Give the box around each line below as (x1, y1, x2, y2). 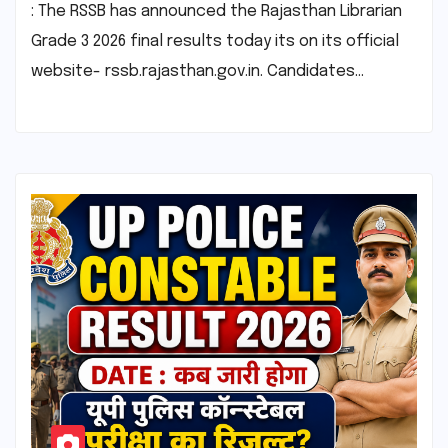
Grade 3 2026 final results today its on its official (31, 32, 399, 50)
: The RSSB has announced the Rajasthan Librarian (31, 2, 402, 20)
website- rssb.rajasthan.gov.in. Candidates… (31, 62, 364, 80)
